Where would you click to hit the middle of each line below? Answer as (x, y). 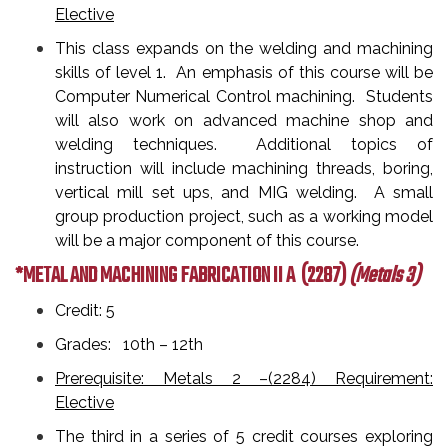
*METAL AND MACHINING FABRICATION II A (155, 276)
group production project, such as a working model (244, 216)
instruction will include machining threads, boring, (244, 168)
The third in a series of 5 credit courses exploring (244, 436)
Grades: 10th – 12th (131, 344)
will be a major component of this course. (211, 240)
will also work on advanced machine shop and (244, 120)
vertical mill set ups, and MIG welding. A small (244, 192)
